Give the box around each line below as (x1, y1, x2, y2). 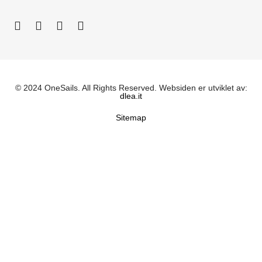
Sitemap (116, 112, 146, 122)
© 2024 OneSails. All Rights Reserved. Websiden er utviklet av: (15, 82, 247, 92)
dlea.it (120, 91, 142, 101)
